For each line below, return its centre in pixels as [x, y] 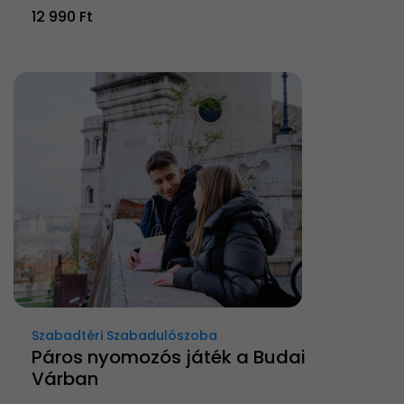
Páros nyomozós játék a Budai [169, 358]
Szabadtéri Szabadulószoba [124, 336]
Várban [65, 379]
